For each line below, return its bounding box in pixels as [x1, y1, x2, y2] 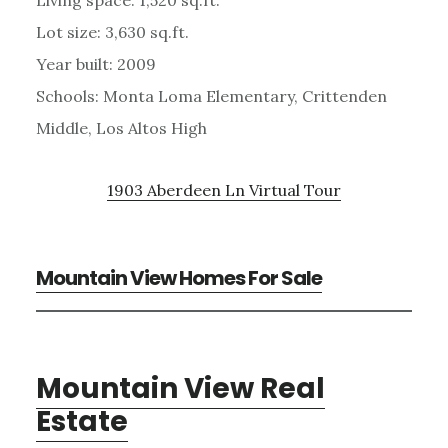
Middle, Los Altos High [35, 117, 207, 138]
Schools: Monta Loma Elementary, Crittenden [35, 85, 387, 106]
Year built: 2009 [35, 53, 156, 74]
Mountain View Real [35, 368, 325, 408]
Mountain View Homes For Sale [35, 263, 322, 292]
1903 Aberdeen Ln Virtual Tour [107, 179, 341, 200]
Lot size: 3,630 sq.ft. [35, 21, 189, 42]
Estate [35, 401, 128, 441]
